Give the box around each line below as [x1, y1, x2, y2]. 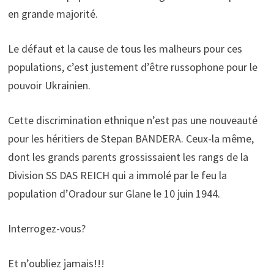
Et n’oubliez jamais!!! [7, 256, 105, 270]
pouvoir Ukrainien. [7, 78, 91, 92]
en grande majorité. [7, 6, 98, 21]
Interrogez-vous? [7, 221, 86, 235]
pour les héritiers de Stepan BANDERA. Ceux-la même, [7, 131, 254, 146]
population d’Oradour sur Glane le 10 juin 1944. [7, 186, 220, 201]
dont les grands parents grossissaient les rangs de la [7, 149, 248, 164]
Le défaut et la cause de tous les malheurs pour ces [7, 41, 242, 56]
